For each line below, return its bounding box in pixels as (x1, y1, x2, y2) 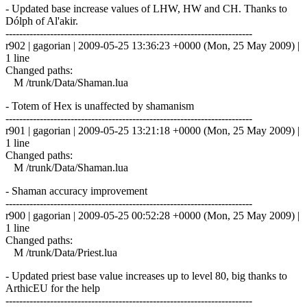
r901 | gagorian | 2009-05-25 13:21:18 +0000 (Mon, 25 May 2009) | (5, 124, 299, 136)
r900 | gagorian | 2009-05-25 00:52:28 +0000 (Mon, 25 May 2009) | (5, 209, 299, 221)
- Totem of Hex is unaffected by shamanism (5, 99, 194, 112)
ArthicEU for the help (5, 282, 100, 294)
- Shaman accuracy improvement (5, 184, 147, 197)
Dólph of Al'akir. (5, 14, 78, 27)
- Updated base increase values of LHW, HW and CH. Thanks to (5, 2, 287, 14)
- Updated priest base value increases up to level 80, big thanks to (5, 269, 287, 282)
